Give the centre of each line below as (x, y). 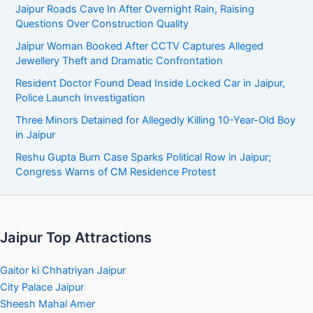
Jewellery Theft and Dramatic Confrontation (119, 60)
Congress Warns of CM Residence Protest (116, 172)
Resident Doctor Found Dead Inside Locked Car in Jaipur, (151, 83)
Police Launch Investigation (81, 97)
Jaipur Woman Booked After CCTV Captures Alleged (140, 46)
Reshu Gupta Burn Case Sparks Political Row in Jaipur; (144, 157)
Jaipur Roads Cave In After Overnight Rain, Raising (135, 9)
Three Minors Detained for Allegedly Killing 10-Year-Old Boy (156, 120)
